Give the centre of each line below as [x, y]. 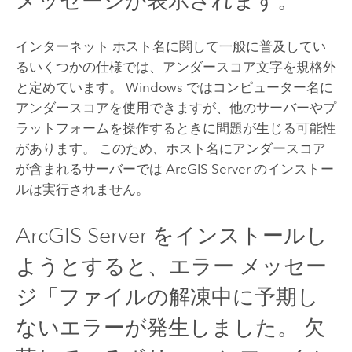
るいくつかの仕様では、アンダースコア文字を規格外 [176, 67]
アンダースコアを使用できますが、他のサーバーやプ [176, 108]
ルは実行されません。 [82, 190]
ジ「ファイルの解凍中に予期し [167, 297]
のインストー [292, 169]
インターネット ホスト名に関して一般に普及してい [170, 47]
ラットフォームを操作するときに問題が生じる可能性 [176, 128]
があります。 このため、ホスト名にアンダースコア [170, 149]
